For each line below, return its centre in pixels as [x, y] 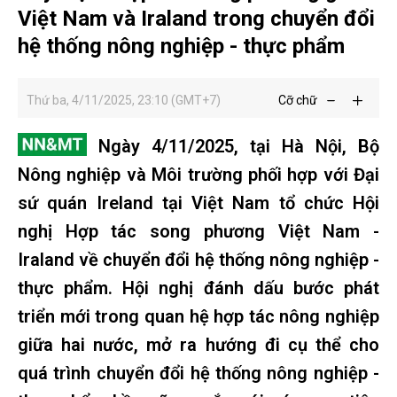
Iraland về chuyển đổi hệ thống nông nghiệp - [198, 260]
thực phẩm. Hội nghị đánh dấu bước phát [198, 288]
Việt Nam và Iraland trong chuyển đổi [196, 19]
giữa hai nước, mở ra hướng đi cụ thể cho [198, 345]
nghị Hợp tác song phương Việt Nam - [198, 231]
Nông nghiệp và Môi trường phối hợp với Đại [198, 175]
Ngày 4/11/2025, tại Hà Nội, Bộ [233, 146]
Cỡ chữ [298, 100]
